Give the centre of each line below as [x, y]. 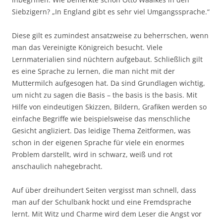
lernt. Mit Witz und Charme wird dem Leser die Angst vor [107, 214]
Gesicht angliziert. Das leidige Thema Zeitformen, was [101, 131]
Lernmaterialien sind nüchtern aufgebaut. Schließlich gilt [107, 59]
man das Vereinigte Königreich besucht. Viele [87, 48]
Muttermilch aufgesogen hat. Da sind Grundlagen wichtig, [109, 83]
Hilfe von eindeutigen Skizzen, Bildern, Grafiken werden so [109, 107]
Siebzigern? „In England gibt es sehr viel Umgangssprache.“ [111, 12]
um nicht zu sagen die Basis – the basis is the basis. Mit [105, 95]
